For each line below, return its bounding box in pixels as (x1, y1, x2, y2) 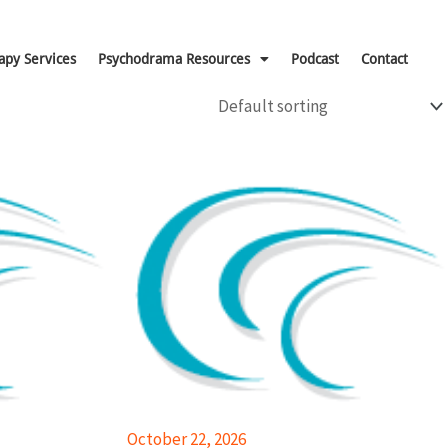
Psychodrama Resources (98, 50, 250, 67)
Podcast (291, 50, 339, 67)
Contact (361, 50, 408, 67)
